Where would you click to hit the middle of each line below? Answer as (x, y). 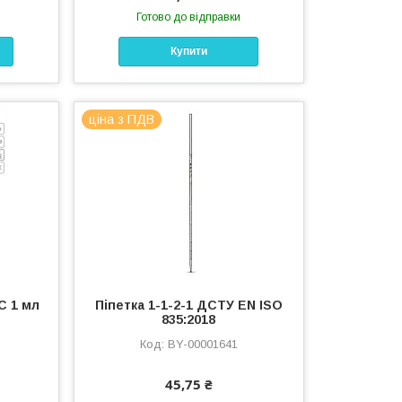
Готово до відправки (189, 17)
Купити (188, 52)
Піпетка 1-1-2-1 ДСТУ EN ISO (188, 305)
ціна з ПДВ (122, 119)
